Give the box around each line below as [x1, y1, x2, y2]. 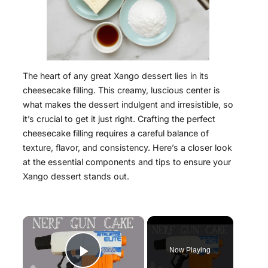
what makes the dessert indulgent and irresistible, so [23, 99, 233, 110]
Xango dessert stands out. [23, 171, 129, 182]
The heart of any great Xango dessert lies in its [23, 71, 209, 81]
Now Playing [169, 246, 211, 255]
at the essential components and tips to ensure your [23, 157, 231, 167]
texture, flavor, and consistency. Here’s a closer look [23, 142, 232, 153]
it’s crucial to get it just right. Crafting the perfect [23, 114, 215, 124]
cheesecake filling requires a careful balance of [23, 128, 209, 139]
